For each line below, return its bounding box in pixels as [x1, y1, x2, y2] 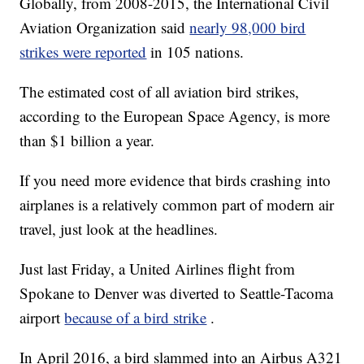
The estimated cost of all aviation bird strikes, [19, 81, 300, 102]
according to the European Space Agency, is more [19, 106, 331, 127]
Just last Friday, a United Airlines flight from [19, 258, 296, 279]
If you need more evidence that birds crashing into [19, 170, 331, 191]
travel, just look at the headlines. [19, 219, 219, 240]
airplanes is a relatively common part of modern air [19, 194, 335, 215]
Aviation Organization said [19, 17, 190, 38]
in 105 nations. [150, 41, 245, 63]
